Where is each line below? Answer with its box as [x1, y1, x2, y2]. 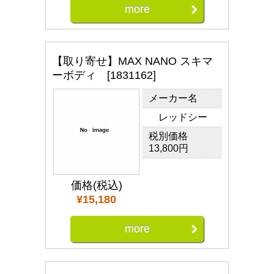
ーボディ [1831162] [52, 69, 156, 81]
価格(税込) [70, 179, 122, 191]
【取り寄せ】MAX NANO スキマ [52, 55, 213, 67]
